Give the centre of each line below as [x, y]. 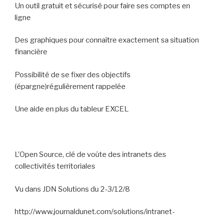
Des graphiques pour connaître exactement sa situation [107, 40]
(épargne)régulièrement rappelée [70, 86]
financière [31, 52]
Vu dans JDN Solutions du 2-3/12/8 [72, 189]
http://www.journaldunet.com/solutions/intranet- [95, 212]
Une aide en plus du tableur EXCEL [72, 109]
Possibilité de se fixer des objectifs [73, 75]
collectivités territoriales [55, 166]
